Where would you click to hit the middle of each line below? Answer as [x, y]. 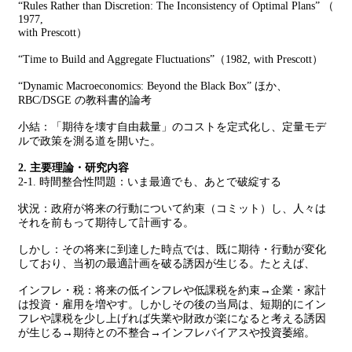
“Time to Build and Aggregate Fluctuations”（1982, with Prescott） [170, 59]
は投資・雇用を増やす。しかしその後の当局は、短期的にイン [172, 304]
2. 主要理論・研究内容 [73, 168]
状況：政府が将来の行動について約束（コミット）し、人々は [172, 209]
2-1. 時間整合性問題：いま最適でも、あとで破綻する [150, 182]
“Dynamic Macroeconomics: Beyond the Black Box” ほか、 [153, 86]
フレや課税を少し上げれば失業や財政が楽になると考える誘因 [172, 319]
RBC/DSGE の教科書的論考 [85, 100]
